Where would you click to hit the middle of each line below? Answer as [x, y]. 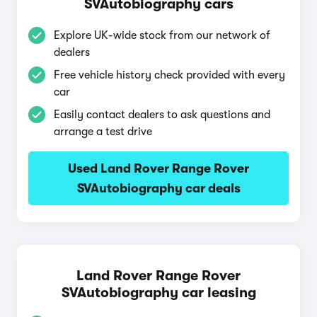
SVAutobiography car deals [158, 188]
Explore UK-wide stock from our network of [162, 35]
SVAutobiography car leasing [158, 293]
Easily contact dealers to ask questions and [162, 115]
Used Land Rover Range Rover [158, 168]
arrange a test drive [103, 132]
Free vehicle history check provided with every [169, 75]
